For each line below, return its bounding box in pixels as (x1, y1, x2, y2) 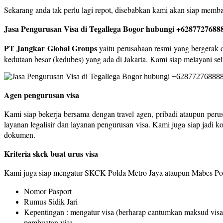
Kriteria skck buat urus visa (4, 147, 98, 159)
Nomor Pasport (24, 185, 72, 196)
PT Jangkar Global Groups (4, 42, 98, 54)
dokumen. (4, 129, 35, 140)
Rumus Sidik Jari (24, 196, 78, 207)
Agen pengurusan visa (4, 89, 79, 101)
